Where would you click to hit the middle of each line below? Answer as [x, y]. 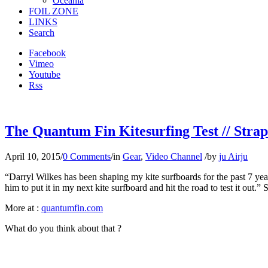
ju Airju [233, 156]
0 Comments [87, 156]
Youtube [45, 74]
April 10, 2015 [33, 156]
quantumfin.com [72, 208]
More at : [23, 208]
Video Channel [174, 156]
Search [42, 33]
